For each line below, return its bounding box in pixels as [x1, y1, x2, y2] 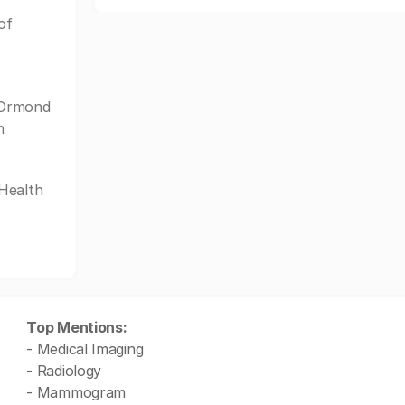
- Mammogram [26, 383, 127, 401]
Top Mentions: [26, 318, 127, 336]
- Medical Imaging [26, 340, 144, 358]
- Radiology [26, 362, 102, 380]
